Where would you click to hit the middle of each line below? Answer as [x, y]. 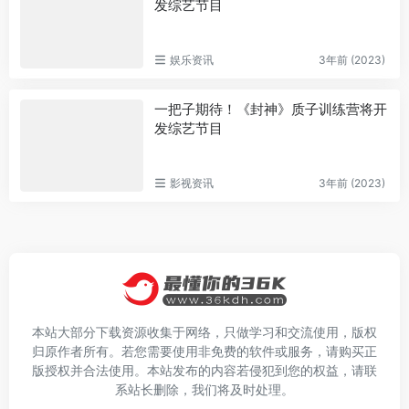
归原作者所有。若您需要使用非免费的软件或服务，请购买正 [204, 351]
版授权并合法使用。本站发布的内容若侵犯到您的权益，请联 [204, 370]
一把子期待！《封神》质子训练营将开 [270, 109]
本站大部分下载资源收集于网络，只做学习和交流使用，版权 [204, 332]
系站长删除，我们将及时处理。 [204, 389]
